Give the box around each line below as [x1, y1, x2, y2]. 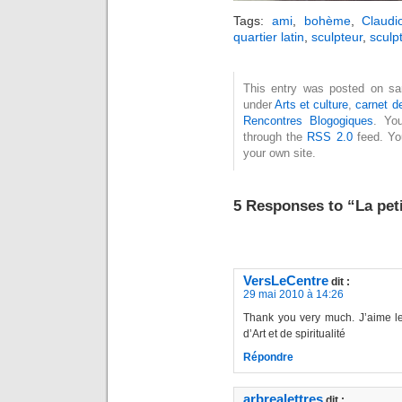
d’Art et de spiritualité [243, 327, 345, 340]
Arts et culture [275, 97, 349, 111]
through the [243, 129, 308, 144]
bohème [303, 13, 351, 28]
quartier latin [233, 29, 304, 44]
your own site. [243, 145, 316, 160]
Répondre [243, 350, 293, 363]
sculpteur [311, 29, 363, 44]
